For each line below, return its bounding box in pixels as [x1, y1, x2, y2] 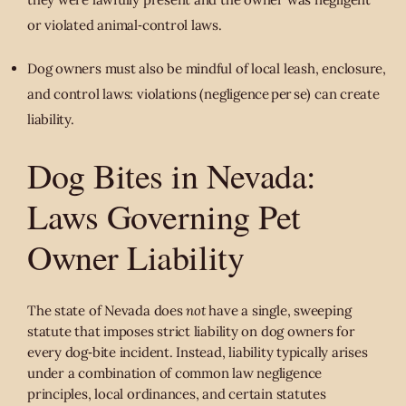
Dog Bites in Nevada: [27, 152, 316, 199]
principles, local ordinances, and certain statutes [27, 385, 326, 403]
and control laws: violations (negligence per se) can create [27, 85, 380, 103]
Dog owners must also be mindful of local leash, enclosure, [27, 60, 386, 78]
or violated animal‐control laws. [27, 16, 222, 34]
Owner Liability [27, 234, 245, 281]
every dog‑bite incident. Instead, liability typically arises [27, 343, 368, 362]
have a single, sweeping [205, 302, 352, 320]
